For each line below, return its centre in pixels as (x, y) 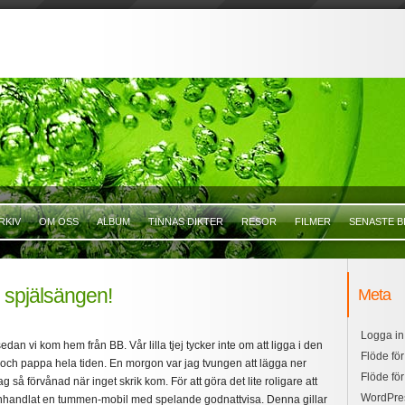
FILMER (313, 221)
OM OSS (59, 221)
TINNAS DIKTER (186, 221)
